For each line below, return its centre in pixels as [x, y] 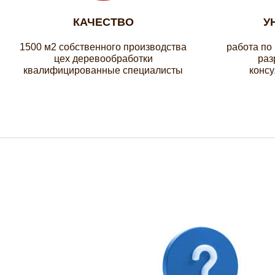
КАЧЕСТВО [103, 22]
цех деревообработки [103, 59]
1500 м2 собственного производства [103, 47]
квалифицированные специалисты [103, 70]
